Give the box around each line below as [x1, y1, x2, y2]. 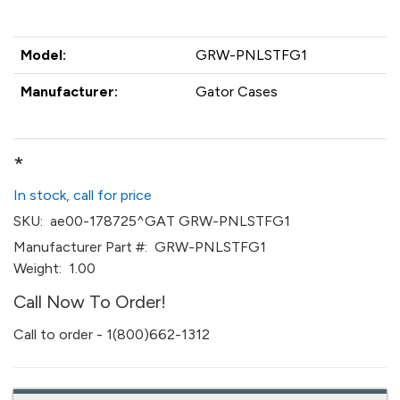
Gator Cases [196, 83, 278, 100]
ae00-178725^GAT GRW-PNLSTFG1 [43, 212, 290, 229]
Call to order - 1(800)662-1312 [13, 326, 210, 343]
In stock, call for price [13, 187, 152, 204]
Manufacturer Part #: [13, 238, 147, 255]
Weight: [13, 260, 62, 277]
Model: [21, 46, 66, 63]
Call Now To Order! [13, 291, 166, 312]
